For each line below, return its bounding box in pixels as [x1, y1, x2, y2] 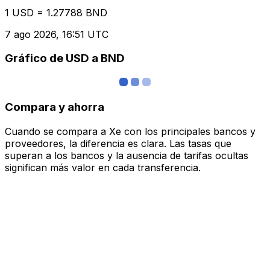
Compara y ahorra [5, 99, 104, 114]
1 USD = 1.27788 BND [5, 6, 107, 19]
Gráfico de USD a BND [5, 51, 125, 66]
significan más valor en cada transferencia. [5, 161, 201, 174]
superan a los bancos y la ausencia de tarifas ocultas [5, 149, 248, 162]
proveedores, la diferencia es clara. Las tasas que [5, 137, 231, 149]
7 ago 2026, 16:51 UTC [5, 28, 108, 40]
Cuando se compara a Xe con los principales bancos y [5, 125, 256, 137]
